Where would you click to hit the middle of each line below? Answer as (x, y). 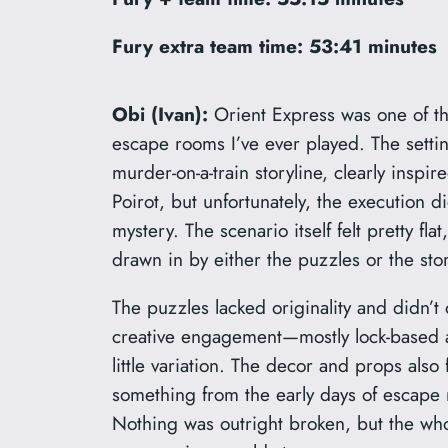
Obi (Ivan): (160, 113)
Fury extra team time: (207, 46)
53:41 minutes (373, 46)
